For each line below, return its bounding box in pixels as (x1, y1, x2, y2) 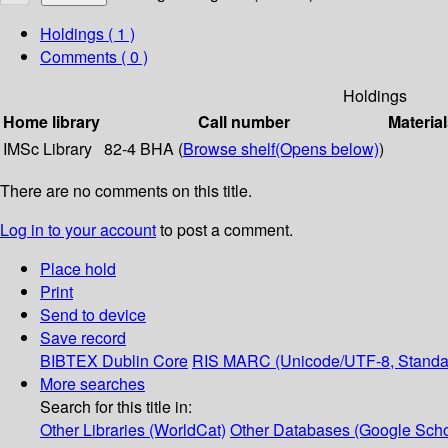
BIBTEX (40, 349, 98, 373)
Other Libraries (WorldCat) (40, 418, 226, 442)
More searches (40, 372, 145, 396)
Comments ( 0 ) (40, 45, 148, 69)
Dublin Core (102, 349, 188, 373)
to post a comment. (156, 218, 293, 242)
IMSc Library (3, 137, 92, 161)
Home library (3, 110, 100, 134)
